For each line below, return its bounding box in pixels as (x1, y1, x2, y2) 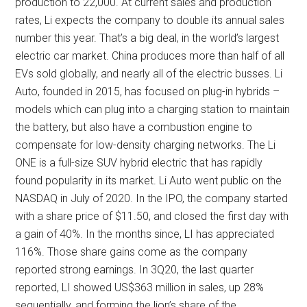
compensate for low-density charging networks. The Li (15, 138, 276, 151)
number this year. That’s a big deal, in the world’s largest (15, 32, 280, 45)
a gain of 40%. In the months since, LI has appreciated (15, 228, 275, 241)
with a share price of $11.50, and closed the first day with (15, 210, 289, 223)
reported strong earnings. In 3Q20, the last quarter (15, 263, 254, 276)
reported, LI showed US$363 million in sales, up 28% (15, 281, 265, 294)
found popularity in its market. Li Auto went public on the (15, 174, 282, 187)
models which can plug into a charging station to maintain (15, 103, 291, 116)
